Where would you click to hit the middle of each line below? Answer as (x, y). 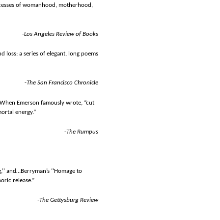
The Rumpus (82, 132)
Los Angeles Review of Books (61, 34)
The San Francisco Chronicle (62, 83)
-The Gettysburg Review (68, 200)
